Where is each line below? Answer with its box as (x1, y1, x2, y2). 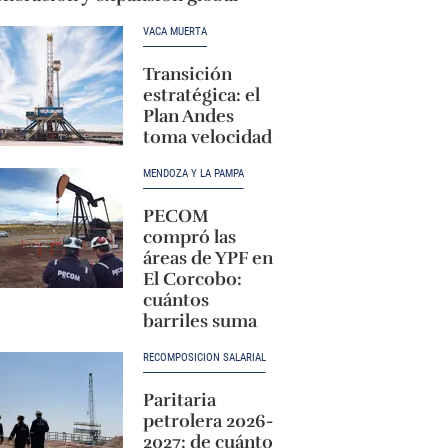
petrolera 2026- (142, 410, 273, 432)
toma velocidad (142, 126, 272, 148)
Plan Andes (142, 105, 234, 127)
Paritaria (142, 389, 216, 411)
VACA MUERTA (142, 25, 207, 38)
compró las (142, 226, 236, 248)
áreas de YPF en (142, 247, 273, 269)
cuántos (142, 289, 209, 311)
